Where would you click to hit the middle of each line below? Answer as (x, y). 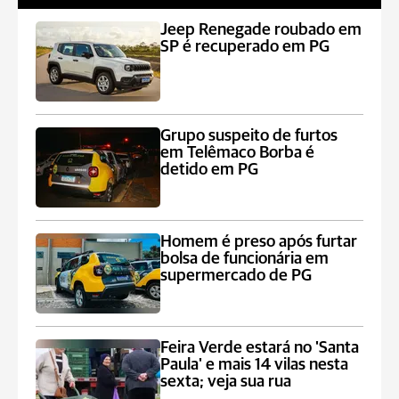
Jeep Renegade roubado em (261, 30)
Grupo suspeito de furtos (249, 136)
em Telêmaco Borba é (238, 153)
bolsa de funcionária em (245, 259)
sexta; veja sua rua (226, 382)
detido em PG (210, 170)
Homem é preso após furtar (259, 242)
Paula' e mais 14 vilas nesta (255, 365)
